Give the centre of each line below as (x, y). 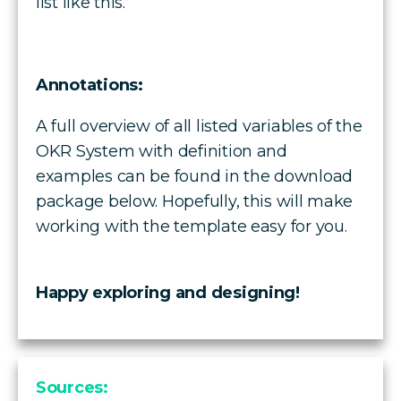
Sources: (72, 387)
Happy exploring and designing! (168, 292)
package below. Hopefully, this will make (195, 201)
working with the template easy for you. (192, 226)
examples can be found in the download (195, 176)
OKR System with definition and (162, 151)
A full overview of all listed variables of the (199, 126)
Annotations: (90, 85)
